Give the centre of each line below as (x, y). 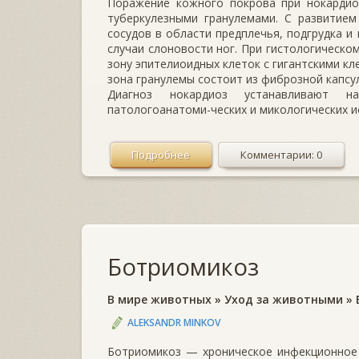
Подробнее (161, 154)
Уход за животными (284, 299)
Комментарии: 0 (281, 154)
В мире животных (159, 299)
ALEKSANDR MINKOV (174, 322)
